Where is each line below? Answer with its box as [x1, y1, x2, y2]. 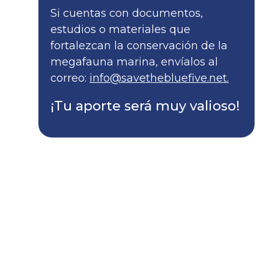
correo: [50, 71, 89, 85]
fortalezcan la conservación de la [50, 38, 228, 52]
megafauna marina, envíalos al [50, 55, 218, 68]
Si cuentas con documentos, [50, 6, 203, 20]
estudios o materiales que [50, 22, 190, 36]
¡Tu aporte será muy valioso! [50, 97, 240, 114]
